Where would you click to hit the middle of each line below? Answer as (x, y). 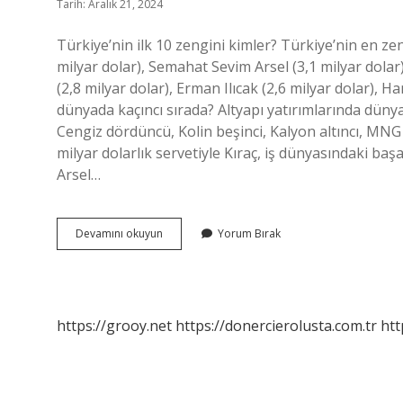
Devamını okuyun (119, 233)
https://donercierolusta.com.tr (276, 326)
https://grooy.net (114, 326)
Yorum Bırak (249, 233)
